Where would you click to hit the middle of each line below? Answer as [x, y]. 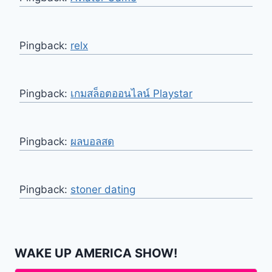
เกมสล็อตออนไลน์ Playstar [131, 94]
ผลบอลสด [92, 142]
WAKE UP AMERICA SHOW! [96, 253]
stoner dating [103, 190]
